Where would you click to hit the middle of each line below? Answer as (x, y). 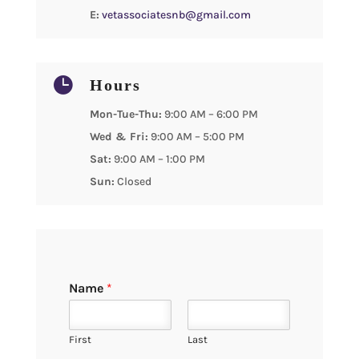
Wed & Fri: (119, 136)
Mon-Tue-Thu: (125, 114)
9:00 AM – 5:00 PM (196, 136)
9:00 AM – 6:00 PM (210, 114)
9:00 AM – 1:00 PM (158, 159)
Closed (133, 181)
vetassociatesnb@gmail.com (176, 14)
